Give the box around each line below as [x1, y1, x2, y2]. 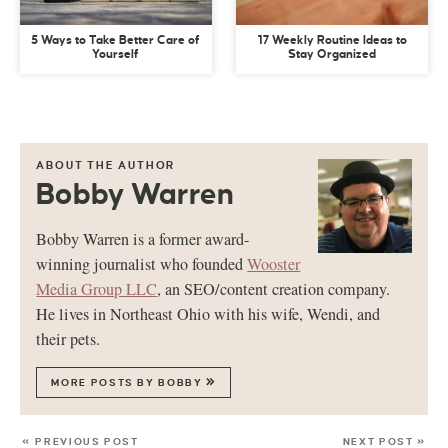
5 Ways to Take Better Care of [31, 34, 201, 48]
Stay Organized [288, 48, 377, 62]
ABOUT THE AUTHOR [36, 159, 176, 172]
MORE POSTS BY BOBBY [51, 377, 207, 389]
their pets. [36, 328, 101, 351]
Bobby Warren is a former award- [36, 228, 250, 251]
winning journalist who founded [36, 253, 248, 276]
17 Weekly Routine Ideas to [257, 34, 407, 48]
